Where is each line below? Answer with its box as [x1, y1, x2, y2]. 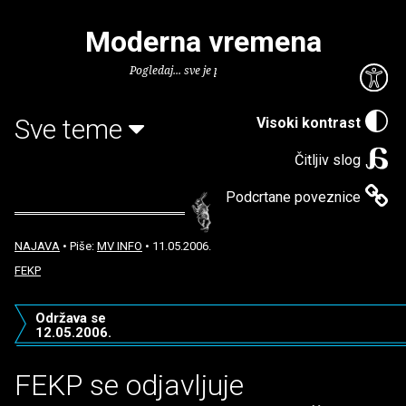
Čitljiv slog [295, 150, 361, 169]
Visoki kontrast [256, 113, 361, 131]
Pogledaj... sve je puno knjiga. [130, 63, 276, 78]
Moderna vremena [84, 24, 322, 59]
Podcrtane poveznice [226, 188, 361, 206]
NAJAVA [14, 239, 60, 253]
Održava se [34, 310, 106, 326]
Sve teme [14, 112, 129, 145]
